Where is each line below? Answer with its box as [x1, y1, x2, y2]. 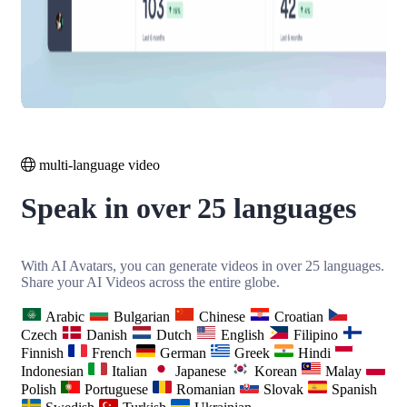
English [221, 327, 268, 343]
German [160, 345, 210, 362]
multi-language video [35, 157, 160, 174]
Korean [254, 363, 301, 380]
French [92, 345, 135, 362]
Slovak [263, 382, 307, 398]
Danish [86, 327, 131, 343]
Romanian [176, 382, 239, 398]
